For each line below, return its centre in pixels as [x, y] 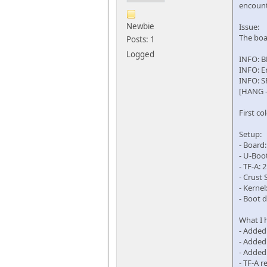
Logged [140, 55]
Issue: [249, 27]
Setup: [250, 134]
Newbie [140, 27]
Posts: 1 [141, 40]
